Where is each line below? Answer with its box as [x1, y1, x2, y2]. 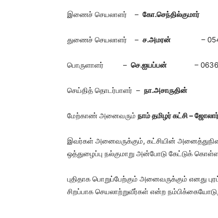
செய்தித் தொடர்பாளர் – [67, 86, 144, 95]
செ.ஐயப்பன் [131, 60, 195, 70]
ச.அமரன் [143, 35, 201, 44]
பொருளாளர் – [67, 60, 131, 70]
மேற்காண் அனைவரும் [67, 111, 138, 120]
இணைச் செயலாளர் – [67, 10, 143, 19]
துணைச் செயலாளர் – [67, 35, 143, 44]
